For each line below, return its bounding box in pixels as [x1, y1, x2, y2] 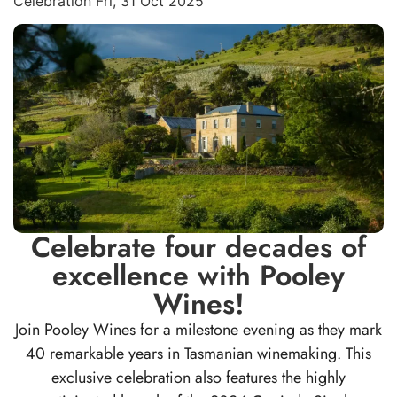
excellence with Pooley [52, 254, 345, 296]
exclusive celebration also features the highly [51, 365, 346, 389]
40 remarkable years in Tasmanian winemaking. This [26, 341, 371, 365]
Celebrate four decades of [31, 226, 366, 268]
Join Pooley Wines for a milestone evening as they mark [15, 317, 382, 341]
